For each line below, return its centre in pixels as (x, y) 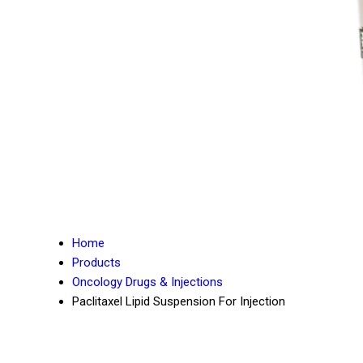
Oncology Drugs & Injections (147, 282)
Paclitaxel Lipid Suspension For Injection (179, 301)
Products (96, 263)
